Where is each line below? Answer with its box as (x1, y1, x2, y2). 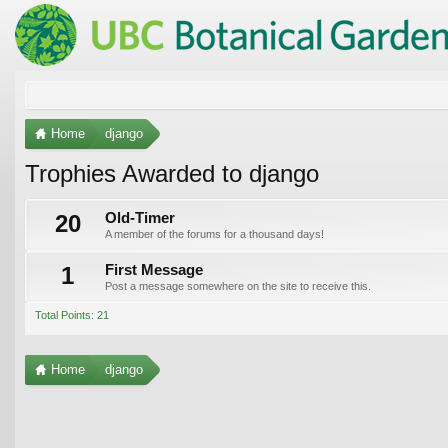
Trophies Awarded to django (25, 159, 319, 187)
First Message (105, 261, 203, 278)
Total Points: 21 (35, 308, 109, 321)
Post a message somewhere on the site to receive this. (105, 279, 371, 292)
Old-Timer (105, 209, 175, 226)
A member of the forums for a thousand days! (105, 227, 324, 240)
